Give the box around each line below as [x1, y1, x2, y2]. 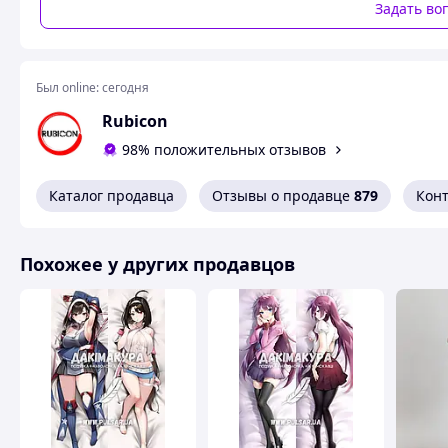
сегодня [102, 79, 149, 96]
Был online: [36, 79, 99, 96]
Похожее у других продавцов [20, 252, 295, 276]
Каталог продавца [49, 186, 174, 205]
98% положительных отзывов [122, 140, 326, 160]
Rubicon [102, 110, 168, 133]
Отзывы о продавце [212, 186, 350, 205]
